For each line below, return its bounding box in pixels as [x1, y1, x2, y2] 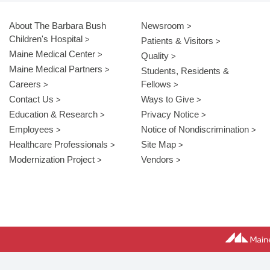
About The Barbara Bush [9, 20, 106, 31]
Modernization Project [9, 154, 95, 165]
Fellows [140, 79, 171, 90]
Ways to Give [140, 94, 194, 105]
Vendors [140, 154, 174, 165]
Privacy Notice [140, 109, 199, 120]
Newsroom [140, 20, 184, 31]
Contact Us [9, 94, 54, 105]
